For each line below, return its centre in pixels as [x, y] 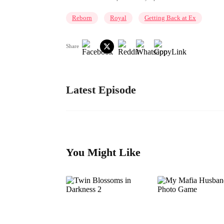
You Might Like [103, 152]
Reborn [82, 17]
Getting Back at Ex [170, 17]
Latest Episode [101, 89]
